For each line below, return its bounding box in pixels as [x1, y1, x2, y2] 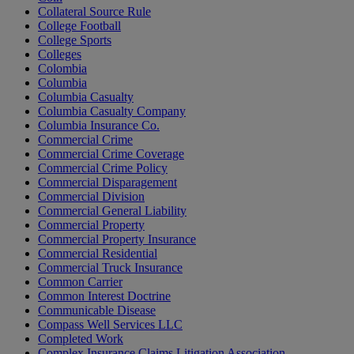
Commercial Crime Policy [38, 161, 168, 175]
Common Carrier [38, 275, 122, 289]
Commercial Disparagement [38, 175, 177, 190]
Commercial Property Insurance [38, 232, 196, 247]
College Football [38, 19, 121, 33]
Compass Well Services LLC [38, 318, 183, 332]
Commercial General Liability [38, 204, 186, 218]
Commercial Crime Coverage [38, 147, 184, 161]
